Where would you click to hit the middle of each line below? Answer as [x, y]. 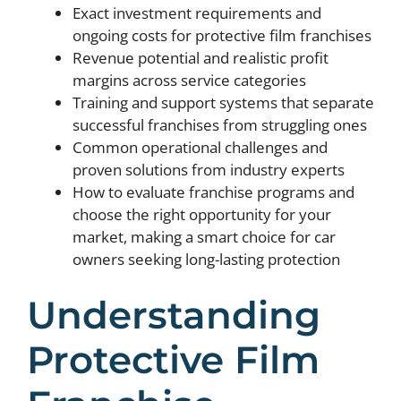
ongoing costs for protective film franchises [222, 35]
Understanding [174, 315]
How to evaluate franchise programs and [213, 192]
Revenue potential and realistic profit [200, 57]
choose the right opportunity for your [202, 214]
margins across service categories [189, 80]
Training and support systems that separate [223, 102]
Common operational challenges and [200, 147]
